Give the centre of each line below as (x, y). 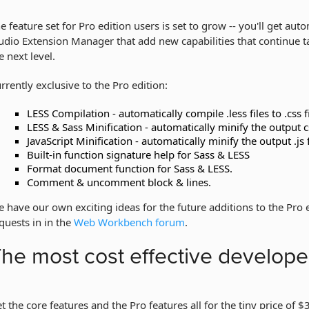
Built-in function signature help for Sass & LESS (138, 154)
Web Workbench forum (129, 222)
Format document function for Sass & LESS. (130, 168)
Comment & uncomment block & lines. (119, 182)
